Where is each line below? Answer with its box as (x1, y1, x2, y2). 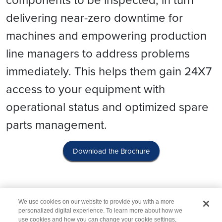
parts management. (6, 116, 110, 133)
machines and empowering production (6, 27, 207, 44)
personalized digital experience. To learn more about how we (18, 207, 183, 214)
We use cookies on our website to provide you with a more (18, 198, 175, 205)
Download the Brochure (72, 146, 150, 156)
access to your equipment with (6, 80, 165, 97)
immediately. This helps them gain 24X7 (6, 62, 212, 79)
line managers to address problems (6, 45, 190, 61)
